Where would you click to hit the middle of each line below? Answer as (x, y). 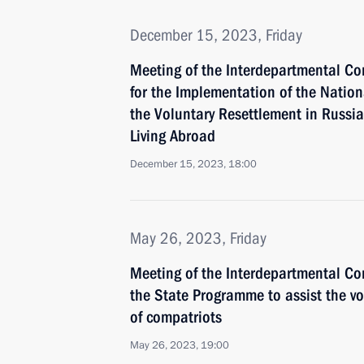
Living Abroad (173, 136)
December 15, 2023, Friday (216, 35)
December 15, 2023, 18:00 (193, 164)
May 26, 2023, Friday (198, 238)
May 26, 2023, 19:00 (180, 345)
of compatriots (176, 317)
